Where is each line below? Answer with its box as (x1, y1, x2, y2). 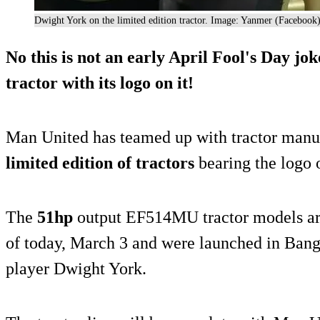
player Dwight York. (6, 259, 146, 278)
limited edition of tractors (6, 153, 194, 172)
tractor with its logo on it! (6, 73, 194, 92)
